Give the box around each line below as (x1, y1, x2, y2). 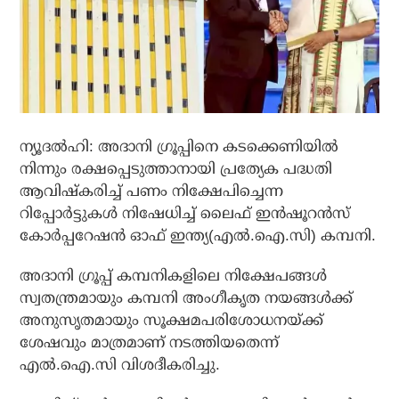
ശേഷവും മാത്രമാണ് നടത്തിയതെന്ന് (20, 334, 280, 352)
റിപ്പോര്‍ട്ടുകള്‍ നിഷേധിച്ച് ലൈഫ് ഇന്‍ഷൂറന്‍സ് (20, 205, 351, 223)
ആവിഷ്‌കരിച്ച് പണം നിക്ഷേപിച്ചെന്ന (20, 183, 284, 200)
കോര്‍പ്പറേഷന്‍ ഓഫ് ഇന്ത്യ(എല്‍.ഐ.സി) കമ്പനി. (20, 227, 377, 245)
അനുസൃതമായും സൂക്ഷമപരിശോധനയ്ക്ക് (20, 312, 324, 330)
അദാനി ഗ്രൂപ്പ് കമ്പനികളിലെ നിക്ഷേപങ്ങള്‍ (20, 267, 328, 285)
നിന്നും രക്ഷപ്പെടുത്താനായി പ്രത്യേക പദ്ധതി (20, 160, 333, 178)
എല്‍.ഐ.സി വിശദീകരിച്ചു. (20, 356, 221, 374)
